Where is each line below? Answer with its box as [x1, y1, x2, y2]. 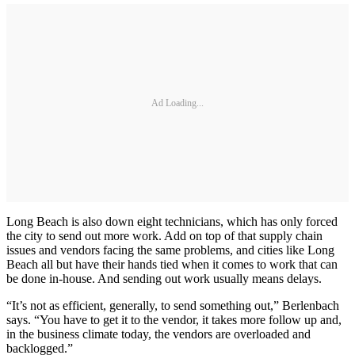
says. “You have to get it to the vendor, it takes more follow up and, [6, 313, 342, 327]
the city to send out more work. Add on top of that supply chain [6, 229, 323, 243]
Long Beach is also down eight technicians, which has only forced [6, 215, 338, 229]
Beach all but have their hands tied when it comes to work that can [6, 258, 338, 272]
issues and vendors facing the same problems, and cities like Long [6, 243, 334, 258]
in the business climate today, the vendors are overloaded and [6, 327, 311, 342]
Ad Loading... [151, 97, 204, 109]
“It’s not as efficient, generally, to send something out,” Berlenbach [6, 299, 339, 313]
